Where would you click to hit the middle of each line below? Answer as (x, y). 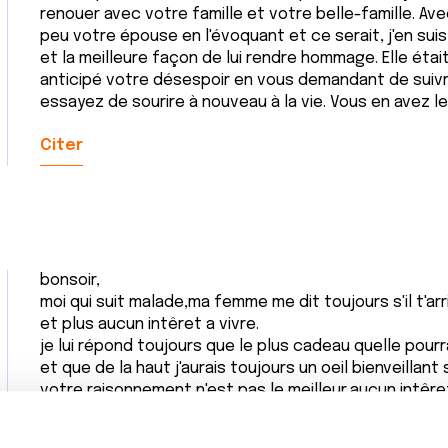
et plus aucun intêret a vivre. (149, 324)
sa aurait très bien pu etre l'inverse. (174, 434)
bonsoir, (70, 280)
